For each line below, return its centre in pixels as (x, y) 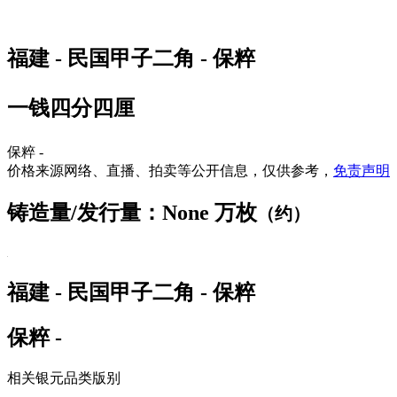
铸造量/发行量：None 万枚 (132, 212)
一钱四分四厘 (71, 108)
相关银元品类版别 (64, 378)
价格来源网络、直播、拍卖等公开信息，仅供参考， (170, 170)
